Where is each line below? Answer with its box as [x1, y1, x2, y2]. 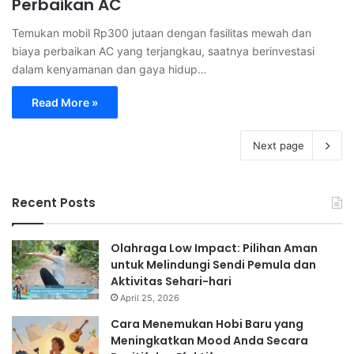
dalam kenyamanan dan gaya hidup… [12, 62, 207, 76]
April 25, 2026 [120, 292, 179, 303]
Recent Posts [12, 194, 96, 211]
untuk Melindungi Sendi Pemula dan [111, 257, 316, 273]
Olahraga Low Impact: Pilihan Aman [111, 240, 318, 256]
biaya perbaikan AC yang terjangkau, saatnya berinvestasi [12, 44, 314, 58]
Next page [253, 139, 304, 152]
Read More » [32, 96, 98, 109]
